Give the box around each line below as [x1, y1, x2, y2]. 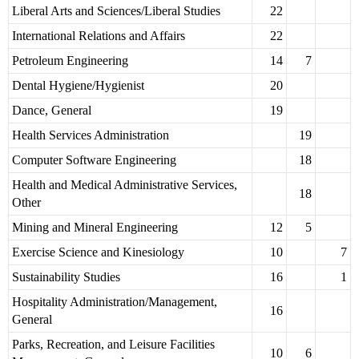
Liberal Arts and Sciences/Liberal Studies [12, 4, 220, 18]
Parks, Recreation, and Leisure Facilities [12, 337, 215, 352]
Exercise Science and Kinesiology [12, 245, 184, 260]
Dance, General [12, 103, 91, 118]
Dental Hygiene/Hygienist [12, 79, 144, 93]
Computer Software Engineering [12, 153, 176, 167]
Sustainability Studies [12, 270, 120, 284]
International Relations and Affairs [12, 29, 185, 43]
